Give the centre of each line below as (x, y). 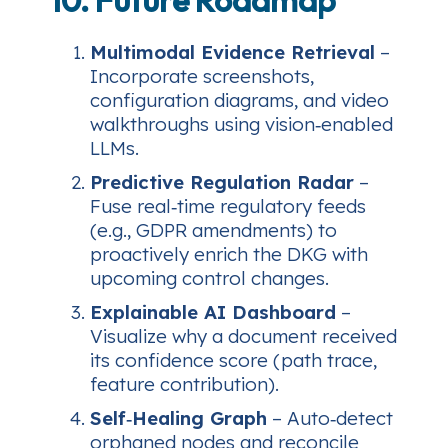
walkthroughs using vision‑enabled (241, 123)
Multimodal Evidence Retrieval (232, 51)
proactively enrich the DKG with (229, 253)
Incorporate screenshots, (202, 75)
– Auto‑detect (330, 417)
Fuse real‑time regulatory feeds (228, 205)
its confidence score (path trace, (233, 359)
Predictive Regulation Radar (222, 181)
